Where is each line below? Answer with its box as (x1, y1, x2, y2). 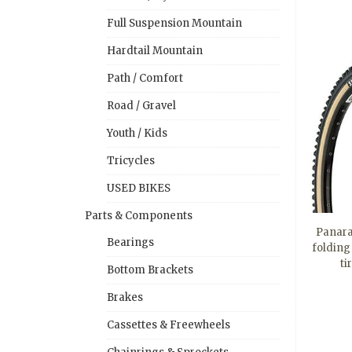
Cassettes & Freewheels (107, 317, 230, 332)
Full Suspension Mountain (107, 16, 242, 30)
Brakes (107, 290, 143, 304)
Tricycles (107, 153, 155, 167)
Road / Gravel (107, 98, 176, 112)
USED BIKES (107, 181, 170, 195)
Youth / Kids (107, 126, 167, 140)
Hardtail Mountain (107, 43, 203, 57)
